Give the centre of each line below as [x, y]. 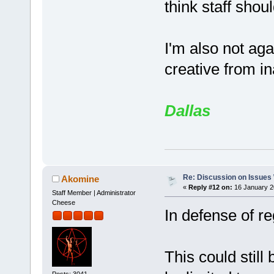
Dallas [187, 110]
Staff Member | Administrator [94, 192]
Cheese [63, 202]
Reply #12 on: [210, 187]
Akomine [80, 179]
